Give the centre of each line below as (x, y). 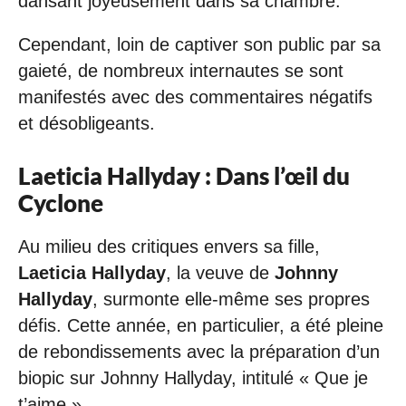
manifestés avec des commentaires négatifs (195, 97)
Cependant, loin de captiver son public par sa (199, 44)
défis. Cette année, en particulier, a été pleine (201, 325)
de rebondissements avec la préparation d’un (199, 351)
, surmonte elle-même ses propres (231, 299)
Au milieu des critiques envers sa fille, (169, 246)
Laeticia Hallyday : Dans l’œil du (184, 175)
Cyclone (61, 203)
